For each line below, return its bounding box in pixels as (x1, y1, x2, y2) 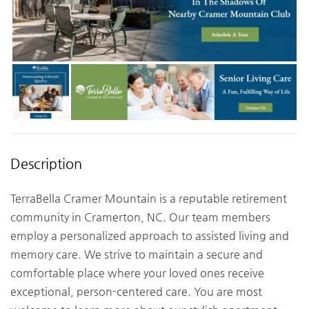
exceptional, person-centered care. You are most (10, 285, 262, 299)
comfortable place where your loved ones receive (10, 266, 264, 280)
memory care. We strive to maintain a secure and (10, 248, 263, 261)
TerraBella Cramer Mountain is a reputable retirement (10, 192, 287, 206)
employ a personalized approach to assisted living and (10, 229, 289, 243)
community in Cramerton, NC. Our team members (10, 210, 270, 224)
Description (10, 156, 82, 172)
